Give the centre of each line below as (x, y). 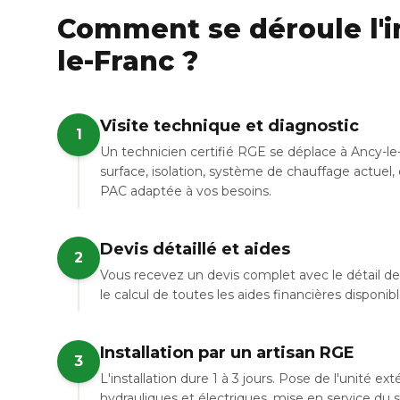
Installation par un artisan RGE (227, 353)
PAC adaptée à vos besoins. (186, 191)
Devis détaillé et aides (195, 249)
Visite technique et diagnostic (229, 126)
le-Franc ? (128, 61)
